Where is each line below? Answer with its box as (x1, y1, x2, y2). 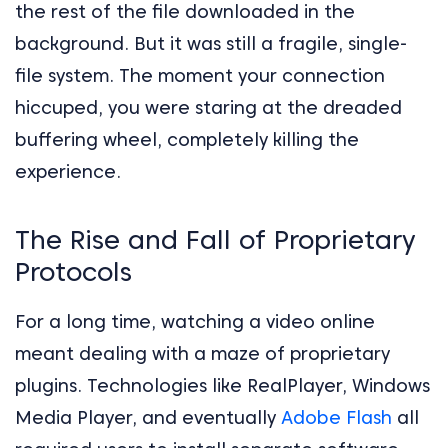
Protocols (15, 256, 132, 288)
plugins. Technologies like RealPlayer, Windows (15, 375, 430, 397)
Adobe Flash (281, 407, 392, 429)
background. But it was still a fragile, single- (15, 33, 407, 55)
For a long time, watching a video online (15, 311, 375, 333)
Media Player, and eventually (15, 407, 281, 429)
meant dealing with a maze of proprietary (15, 343, 390, 365)
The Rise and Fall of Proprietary (15, 224, 416, 256)
